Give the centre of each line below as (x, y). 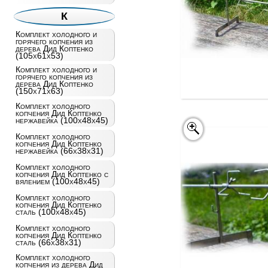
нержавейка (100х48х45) (62, 120)
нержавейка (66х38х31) (59, 151)
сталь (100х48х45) (51, 212)
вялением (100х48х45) (57, 181)
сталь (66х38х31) (48, 242)
